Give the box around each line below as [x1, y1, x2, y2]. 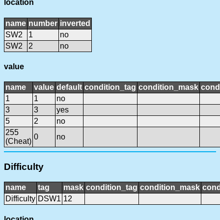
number [28, 19, 57, 27]
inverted [60, 19, 90, 27]
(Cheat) [5, 137, 31, 146]
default [56, 83, 82, 92]
